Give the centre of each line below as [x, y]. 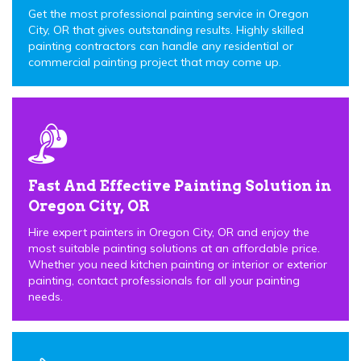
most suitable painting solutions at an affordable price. [174, 248]
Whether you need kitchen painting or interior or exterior [178, 264]
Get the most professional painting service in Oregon [168, 13]
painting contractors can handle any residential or [161, 46]
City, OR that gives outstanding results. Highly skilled [166, 29]
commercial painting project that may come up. [155, 62]
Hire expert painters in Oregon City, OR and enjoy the [169, 232]
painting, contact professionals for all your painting [164, 280]
